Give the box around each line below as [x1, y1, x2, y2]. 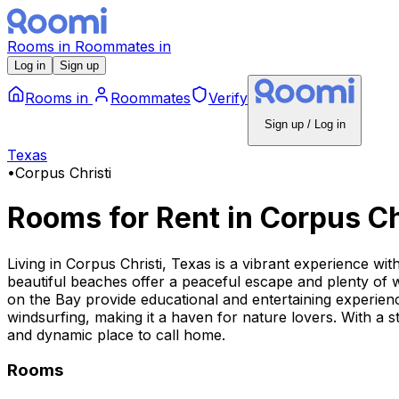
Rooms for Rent [7, 200, 227, 236]
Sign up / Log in [264, 118, 346, 132]
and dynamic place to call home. [7, 325, 225, 344]
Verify [208, 89, 248, 108]
